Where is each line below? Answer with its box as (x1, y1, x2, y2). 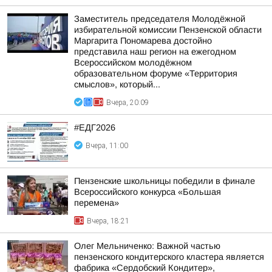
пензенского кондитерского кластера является (74, 252, 264, 262)
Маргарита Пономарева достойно (74, 36, 212, 46)
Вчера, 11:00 (86, 141, 128, 150)
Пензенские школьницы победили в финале (74, 176, 255, 186)
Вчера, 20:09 (106, 98, 149, 107)
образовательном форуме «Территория (74, 69, 237, 78)
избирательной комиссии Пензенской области (74, 25, 262, 35)
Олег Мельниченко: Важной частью (74, 241, 220, 251)
